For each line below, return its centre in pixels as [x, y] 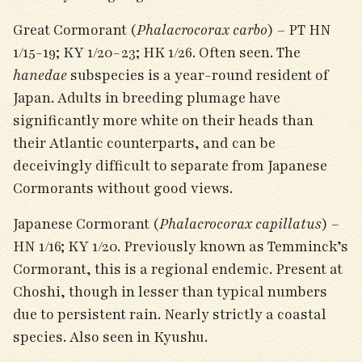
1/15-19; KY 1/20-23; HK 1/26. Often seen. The [157, 53]
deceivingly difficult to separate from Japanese [170, 166]
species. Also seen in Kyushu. [112, 337]
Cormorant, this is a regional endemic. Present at [178, 269]
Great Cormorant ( [75, 30]
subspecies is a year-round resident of [198, 75]
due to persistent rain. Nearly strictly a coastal [170, 314]
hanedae [40, 75]
